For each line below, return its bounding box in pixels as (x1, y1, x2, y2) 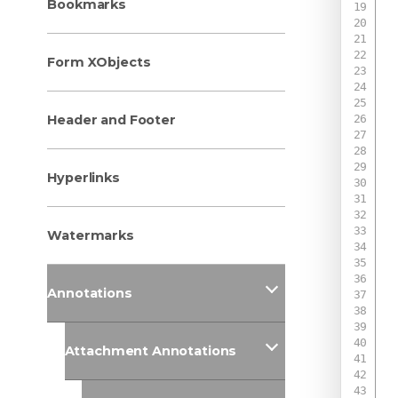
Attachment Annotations (64, 343, 237, 359)
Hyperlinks (47, 170, 120, 186)
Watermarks (47, 227, 134, 243)
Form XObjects (47, 54, 151, 70)
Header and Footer (47, 112, 176, 128)
